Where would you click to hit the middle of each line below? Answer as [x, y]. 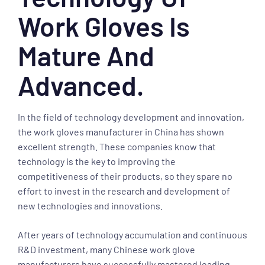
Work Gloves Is [104, 26]
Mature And [86, 55]
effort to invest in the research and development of [124, 191]
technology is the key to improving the [97, 161]
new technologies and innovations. [90, 206]
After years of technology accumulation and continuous [132, 235]
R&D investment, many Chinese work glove [106, 249]
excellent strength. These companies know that [117, 146]
